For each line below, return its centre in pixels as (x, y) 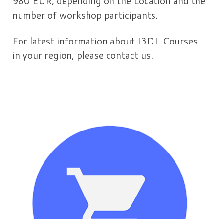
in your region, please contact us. (83, 55)
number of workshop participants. (85, 15)
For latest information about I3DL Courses (105, 41)
